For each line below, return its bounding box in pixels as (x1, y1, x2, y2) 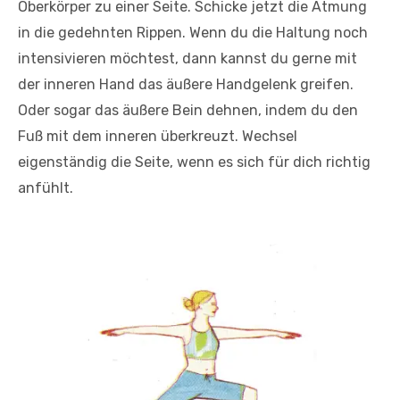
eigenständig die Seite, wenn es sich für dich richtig (18, 154, 371, 171)
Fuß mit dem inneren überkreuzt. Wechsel (18, 128, 297, 146)
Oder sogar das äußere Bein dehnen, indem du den (18, 102, 358, 120)
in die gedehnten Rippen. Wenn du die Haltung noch (18, 24, 368, 42)
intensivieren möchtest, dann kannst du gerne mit (18, 50, 357, 68)
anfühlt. (18, 179, 73, 197)
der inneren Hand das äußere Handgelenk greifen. (18, 76, 354, 94)
